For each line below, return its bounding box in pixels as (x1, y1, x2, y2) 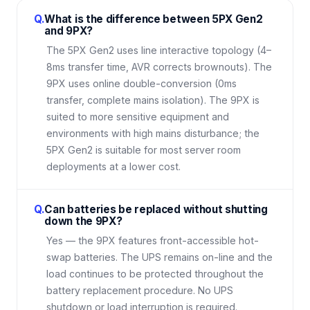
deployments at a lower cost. (46, 161, 181, 172)
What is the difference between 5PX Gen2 (44, 12, 263, 26)
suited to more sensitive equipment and (46, 111, 229, 122)
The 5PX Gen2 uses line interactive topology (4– (46, 44, 271, 56)
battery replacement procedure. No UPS (46, 284, 233, 296)
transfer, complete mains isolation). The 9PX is (46, 94, 259, 106)
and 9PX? (44, 24, 93, 37)
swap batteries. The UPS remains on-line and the (46, 251, 273, 263)
